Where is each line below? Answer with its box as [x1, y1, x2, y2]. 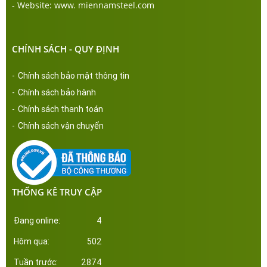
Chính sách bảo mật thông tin [18, 70, 129, 80]
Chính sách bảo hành [18, 87, 96, 97]
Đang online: [14, 215, 60, 225]
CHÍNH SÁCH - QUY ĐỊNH [12, 42, 119, 55]
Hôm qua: [14, 236, 49, 246]
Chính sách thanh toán [18, 104, 103, 114]
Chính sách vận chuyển [18, 120, 104, 131]
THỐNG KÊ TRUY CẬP [12, 185, 102, 198]
